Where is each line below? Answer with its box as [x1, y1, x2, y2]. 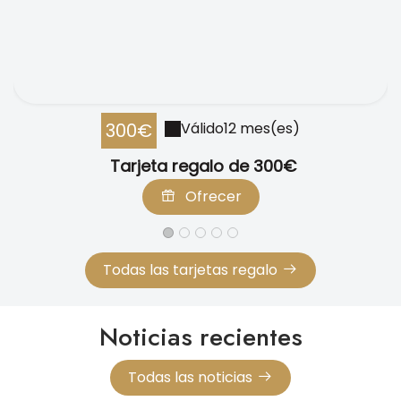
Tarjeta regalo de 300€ [109, 154, 296, 177]
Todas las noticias [128, 366, 252, 388]
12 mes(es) [224, 117, 300, 139]
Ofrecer [184, 185, 242, 207]
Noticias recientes [98, 318, 303, 355]
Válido [181, 117, 224, 139]
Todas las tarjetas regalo [103, 259, 277, 280]
